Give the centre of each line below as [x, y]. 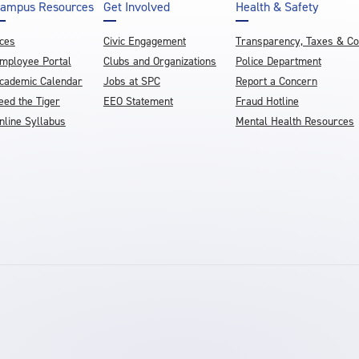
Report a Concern [276, 82]
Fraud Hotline [267, 102]
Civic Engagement [144, 42]
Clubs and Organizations [159, 62]
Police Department [278, 62]
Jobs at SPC [131, 82]
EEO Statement [138, 102]
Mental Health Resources [294, 122]
